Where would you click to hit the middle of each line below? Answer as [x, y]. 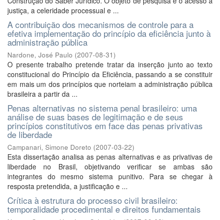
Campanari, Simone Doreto [49, 147]
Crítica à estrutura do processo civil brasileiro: [93, 200]
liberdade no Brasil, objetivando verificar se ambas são [110, 166]
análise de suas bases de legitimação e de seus [95, 117]
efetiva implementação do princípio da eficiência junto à [109, 33]
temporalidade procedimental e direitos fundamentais [104, 209]
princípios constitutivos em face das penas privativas [105, 125]
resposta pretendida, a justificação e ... [68, 186]
